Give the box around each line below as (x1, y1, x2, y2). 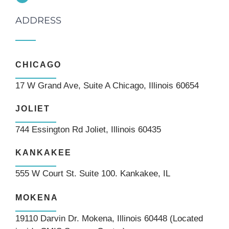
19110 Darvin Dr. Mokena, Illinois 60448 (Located (15, 214, 203, 224)
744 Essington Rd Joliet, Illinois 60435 (15, 125, 161, 135)
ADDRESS (15, 15, 61, 27)
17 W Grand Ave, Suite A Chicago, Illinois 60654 (15, 81, 199, 91)
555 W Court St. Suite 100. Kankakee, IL (15, 169, 170, 179)
